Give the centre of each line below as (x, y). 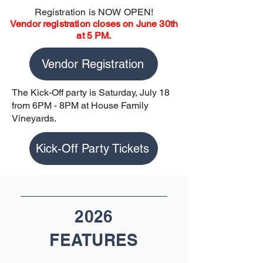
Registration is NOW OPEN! (94, 12)
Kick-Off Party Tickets (92, 149)
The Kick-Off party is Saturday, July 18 (91, 92)
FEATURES (94, 240)
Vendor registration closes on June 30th (94, 24)
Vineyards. (34, 118)
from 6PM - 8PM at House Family (80, 105)
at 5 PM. (94, 36)
